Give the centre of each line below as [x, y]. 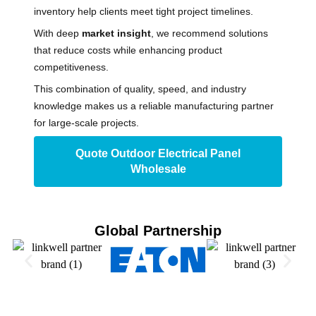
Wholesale [158, 169]
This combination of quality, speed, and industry [140, 89]
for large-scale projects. [86, 122]
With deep [58, 33]
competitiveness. [71, 67]
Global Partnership [158, 231]
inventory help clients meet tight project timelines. [144, 11]
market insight [116, 33]
